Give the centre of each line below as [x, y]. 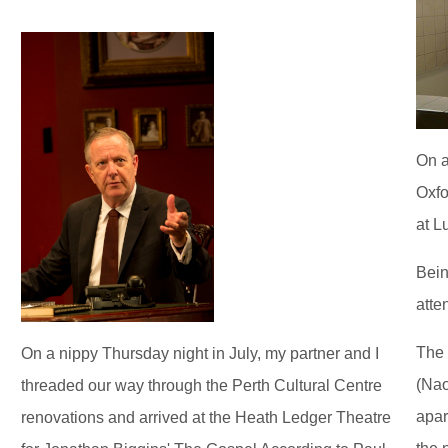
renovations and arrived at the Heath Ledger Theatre [206, 417]
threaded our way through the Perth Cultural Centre [201, 385]
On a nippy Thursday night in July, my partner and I [200, 353]
